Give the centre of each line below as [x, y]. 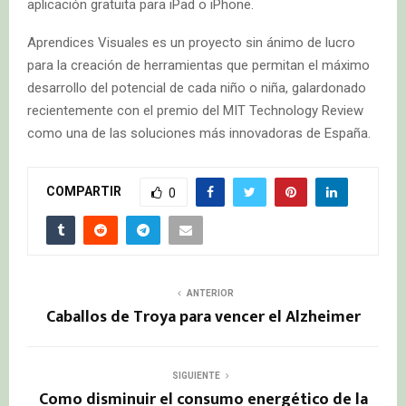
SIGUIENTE [196, 375]
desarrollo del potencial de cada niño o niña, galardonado [197, 87]
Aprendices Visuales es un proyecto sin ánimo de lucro [191, 42]
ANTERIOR [210, 293]
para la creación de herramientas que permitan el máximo [198, 65]
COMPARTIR [84, 191]
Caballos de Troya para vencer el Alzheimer [203, 317]
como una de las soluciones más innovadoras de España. [199, 133]
